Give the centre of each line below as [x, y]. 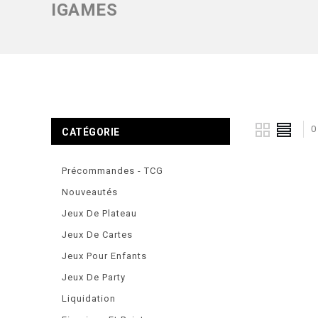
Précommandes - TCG [113, 171]
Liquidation [89, 298]
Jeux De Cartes [97, 235]
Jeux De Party [94, 277]
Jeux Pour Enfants [104, 256]
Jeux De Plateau [99, 213]
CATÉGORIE [91, 132]
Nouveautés [90, 192]
